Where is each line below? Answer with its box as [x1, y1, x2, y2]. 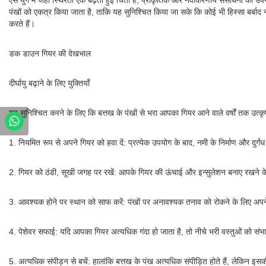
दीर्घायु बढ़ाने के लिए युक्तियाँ [9, 78, 90, 88]
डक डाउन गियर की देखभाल [9, 49, 91, 58]
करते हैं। [9, 19, 35, 28]
